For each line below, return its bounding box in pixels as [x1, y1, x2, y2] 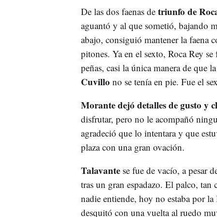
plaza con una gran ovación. [80, 140, 187, 153]
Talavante [80, 163, 120, 177]
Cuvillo [80, 75, 110, 88]
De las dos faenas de [80, 5, 158, 17]
